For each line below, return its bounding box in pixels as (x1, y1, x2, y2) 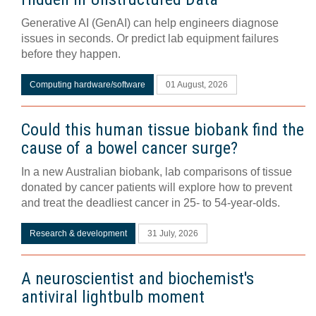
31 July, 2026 (147, 229, 198, 238)
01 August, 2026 (166, 80, 228, 89)
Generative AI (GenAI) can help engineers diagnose (21, 17, 279, 29)
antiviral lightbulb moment (21, 287, 205, 307)
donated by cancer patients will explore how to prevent (21, 181, 292, 193)
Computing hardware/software (30, 80, 145, 90)
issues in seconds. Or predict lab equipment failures (21, 32, 279, 44)
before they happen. (21, 48, 121, 60)
